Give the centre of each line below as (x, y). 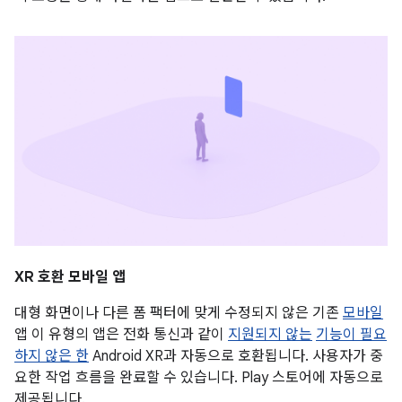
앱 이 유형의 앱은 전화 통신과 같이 (121, 334)
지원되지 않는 (270, 334)
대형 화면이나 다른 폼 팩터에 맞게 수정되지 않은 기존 (179, 313)
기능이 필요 (351, 334)
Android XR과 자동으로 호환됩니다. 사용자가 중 (236, 356)
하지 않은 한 (52, 356)
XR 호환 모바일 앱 (70, 277)
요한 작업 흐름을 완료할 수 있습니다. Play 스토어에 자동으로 (199, 377)
